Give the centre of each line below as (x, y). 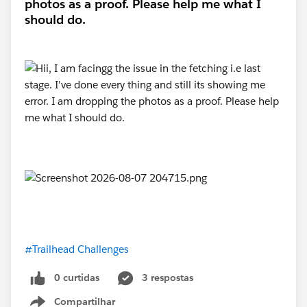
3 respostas (168, 277)
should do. (55, 19)
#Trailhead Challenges (77, 249)
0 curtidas (77, 277)
